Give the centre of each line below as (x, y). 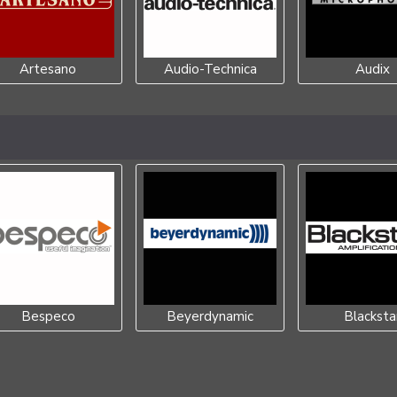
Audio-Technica (210, 69)
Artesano (48, 69)
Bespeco (48, 316)
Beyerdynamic (210, 316)
